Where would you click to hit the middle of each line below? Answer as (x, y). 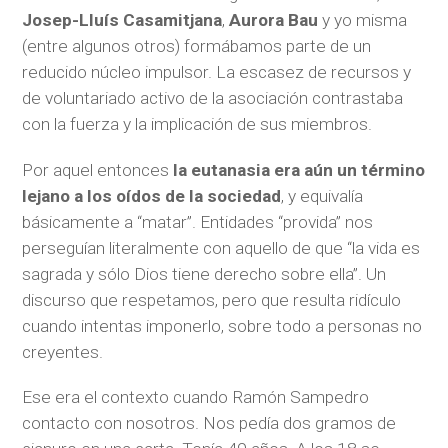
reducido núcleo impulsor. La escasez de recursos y (217, 72)
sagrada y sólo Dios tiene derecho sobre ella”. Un (204, 273)
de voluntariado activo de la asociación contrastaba (213, 98)
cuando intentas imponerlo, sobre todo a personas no (222, 325)
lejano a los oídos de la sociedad (152, 195)
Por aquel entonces (98, 169)
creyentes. (63, 351)
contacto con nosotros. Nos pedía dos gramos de (209, 423)
